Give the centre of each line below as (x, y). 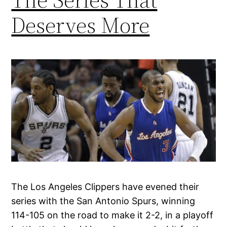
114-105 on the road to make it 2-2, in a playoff (112, 215)
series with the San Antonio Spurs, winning (103, 201)
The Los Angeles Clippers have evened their (105, 187)
